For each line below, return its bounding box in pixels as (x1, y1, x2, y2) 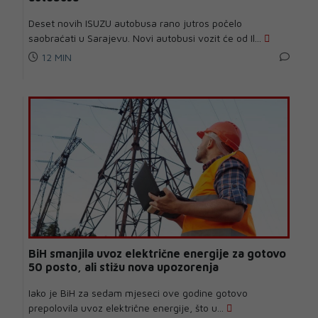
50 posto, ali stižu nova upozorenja (28, 261, 219, 274)
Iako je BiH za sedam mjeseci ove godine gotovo (28, 287, 248, 300)
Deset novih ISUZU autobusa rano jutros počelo (28, 17, 242, 30)
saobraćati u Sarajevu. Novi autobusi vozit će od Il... (28, 32, 264, 45)
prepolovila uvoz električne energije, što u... (28, 302, 226, 314)
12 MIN (38, 51, 72, 64)
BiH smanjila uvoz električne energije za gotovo (28, 247, 286, 261)
